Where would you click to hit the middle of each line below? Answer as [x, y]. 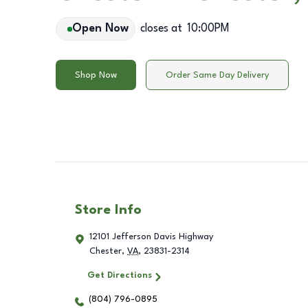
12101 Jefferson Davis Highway [151, 237]
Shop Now [96, 75]
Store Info [108, 211]
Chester [106, 252]
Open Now [100, 29]
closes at [161, 29]
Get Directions [119, 276]
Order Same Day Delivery [217, 75]
